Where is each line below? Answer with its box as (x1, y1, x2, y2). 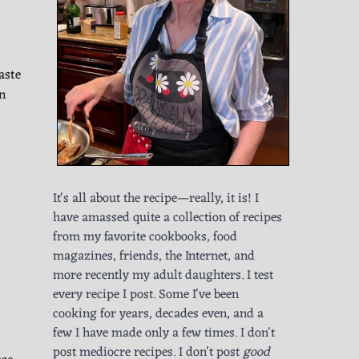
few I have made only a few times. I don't (53, 322, 275, 345)
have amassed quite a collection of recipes (53, 207, 282, 230)
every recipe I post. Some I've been (53, 284, 239, 307)
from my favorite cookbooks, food (53, 226, 237, 249)
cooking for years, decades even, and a (53, 303, 264, 326)
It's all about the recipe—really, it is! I (53, 188, 259, 211)
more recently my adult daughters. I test (53, 264, 273, 288)
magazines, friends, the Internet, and (53, 245, 255, 268)
